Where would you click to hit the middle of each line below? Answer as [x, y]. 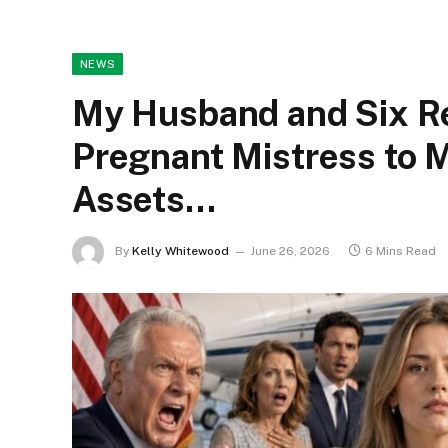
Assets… [144, 199]
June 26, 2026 [290, 251]
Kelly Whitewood [180, 251]
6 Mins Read [400, 251]
